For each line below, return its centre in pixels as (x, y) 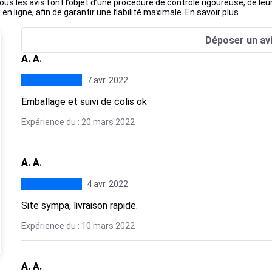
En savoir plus (212, 12)
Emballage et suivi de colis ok (84, 102)
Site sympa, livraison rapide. (79, 206)
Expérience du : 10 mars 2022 (78, 226)
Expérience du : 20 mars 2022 (78, 122)
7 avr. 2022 (107, 80)
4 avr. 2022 (107, 184)
